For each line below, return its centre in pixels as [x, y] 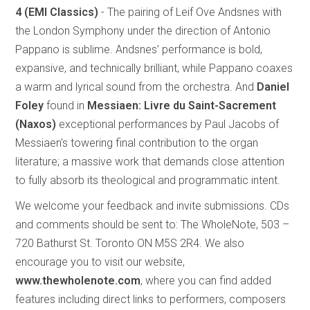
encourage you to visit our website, [100, 262]
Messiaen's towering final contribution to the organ [137, 143]
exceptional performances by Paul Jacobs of [168, 125]
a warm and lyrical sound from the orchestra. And [136, 87]
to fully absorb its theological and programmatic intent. [148, 181]
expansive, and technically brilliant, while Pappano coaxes [154, 69]
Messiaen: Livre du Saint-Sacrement [182, 106]
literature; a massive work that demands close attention [150, 162]
